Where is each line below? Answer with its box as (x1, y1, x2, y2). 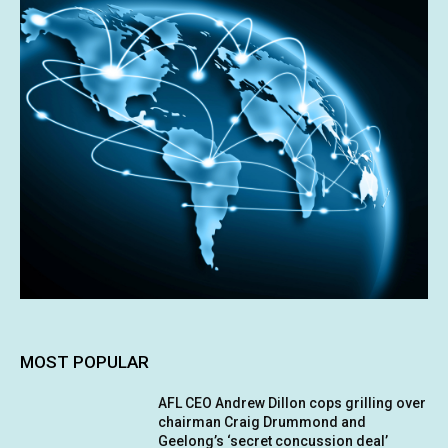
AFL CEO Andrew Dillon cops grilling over (158, 395, 427, 412)
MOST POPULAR (20, 352, 149, 373)
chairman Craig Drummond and (158, 414, 367, 431)
